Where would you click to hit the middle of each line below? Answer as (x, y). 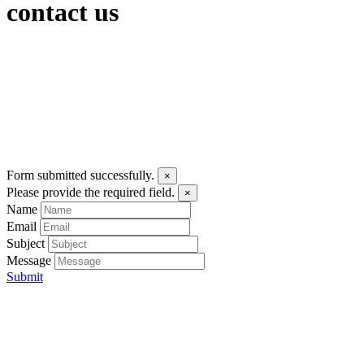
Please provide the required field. (92, 192)
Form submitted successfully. (82, 175)
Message (29, 260)
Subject (26, 243)
